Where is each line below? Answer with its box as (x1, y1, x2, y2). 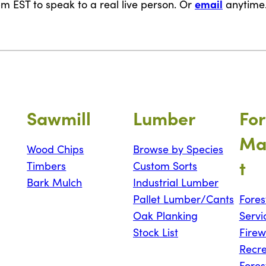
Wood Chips (27, 142, 84, 157)
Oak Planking (133, 208, 198, 223)
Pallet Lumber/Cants (133, 192, 235, 207)
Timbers (27, 159, 66, 173)
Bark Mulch (27, 175, 83, 190)
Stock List (133, 225, 179, 240)
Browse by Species (133, 142, 224, 157)
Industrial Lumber (133, 175, 219, 190)
